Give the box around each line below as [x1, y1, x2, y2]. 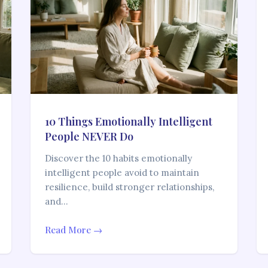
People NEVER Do [44, 129, 133, 144]
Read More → [44, 224, 102, 236]
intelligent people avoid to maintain [44, 167, 199, 179]
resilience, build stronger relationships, [44, 181, 214, 193]
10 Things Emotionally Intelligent [44, 114, 212, 129]
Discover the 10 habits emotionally [44, 153, 192, 165]
